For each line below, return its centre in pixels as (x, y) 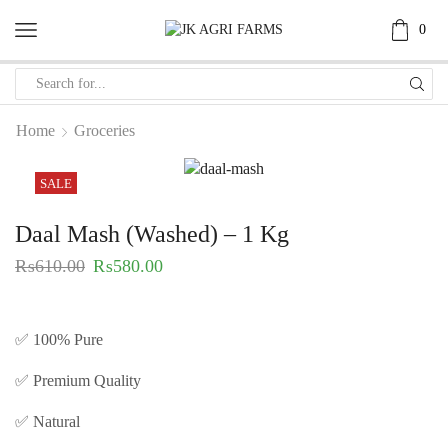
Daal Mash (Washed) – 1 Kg (152, 234)
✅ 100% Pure (59, 339)
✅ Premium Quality (78, 380)
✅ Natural (47, 421)
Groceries (104, 130)
